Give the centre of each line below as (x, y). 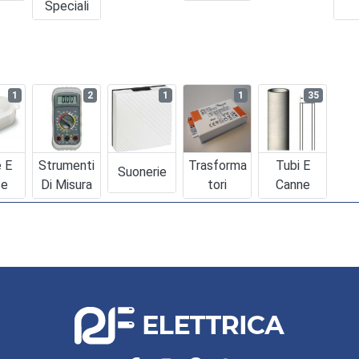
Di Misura (67, 184)
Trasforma (217, 165)
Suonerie (142, 172)
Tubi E (292, 165)
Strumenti (67, 165)
